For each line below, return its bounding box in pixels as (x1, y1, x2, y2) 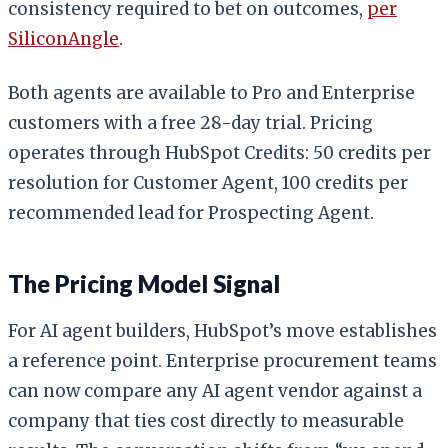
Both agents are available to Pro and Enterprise (8, 81, 415, 104)
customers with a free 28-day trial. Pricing (8, 111, 373, 134)
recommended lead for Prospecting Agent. (8, 201, 374, 224)
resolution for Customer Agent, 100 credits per (8, 171, 408, 194)
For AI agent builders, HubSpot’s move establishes (8, 319, 437, 342)
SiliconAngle (8, 27, 119, 50)
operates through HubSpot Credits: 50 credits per (8, 141, 431, 164)
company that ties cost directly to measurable (8, 409, 404, 432)
